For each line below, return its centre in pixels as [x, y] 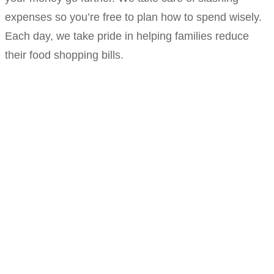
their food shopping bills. [64, 55]
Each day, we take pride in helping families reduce [127, 36]
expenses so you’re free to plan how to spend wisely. [133, 17]
